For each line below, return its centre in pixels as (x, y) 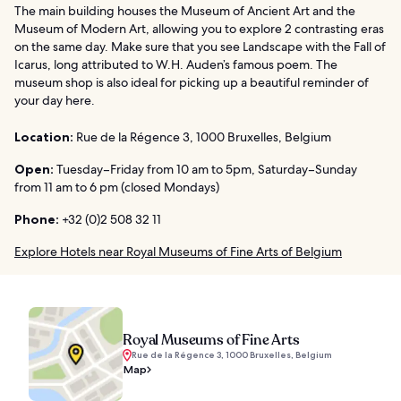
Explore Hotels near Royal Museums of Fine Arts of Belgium (178, 252)
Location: (44, 137)
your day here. (55, 101)
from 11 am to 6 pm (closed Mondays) (117, 188)
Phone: (37, 220)
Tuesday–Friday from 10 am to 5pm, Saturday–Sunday (205, 170)
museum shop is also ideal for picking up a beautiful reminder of (192, 83)
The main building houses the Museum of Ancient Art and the (185, 11)
